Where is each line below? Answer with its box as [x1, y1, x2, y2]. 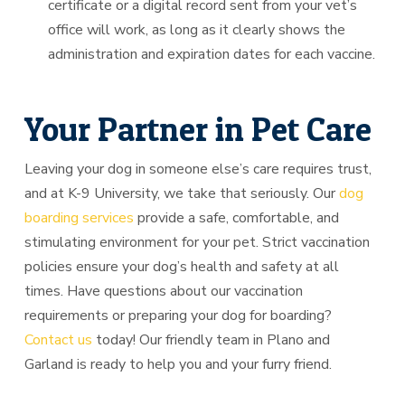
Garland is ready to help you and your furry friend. [24, 353, 332, 374]
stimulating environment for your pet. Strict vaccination [24, 231, 370, 252]
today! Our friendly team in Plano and [91, 329, 330, 350]
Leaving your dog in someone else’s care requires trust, [24, 158, 372, 179]
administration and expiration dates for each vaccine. [48, 43, 376, 64]
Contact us [24, 329, 92, 350]
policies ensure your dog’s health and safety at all [24, 256, 339, 277]
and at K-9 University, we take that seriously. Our [24, 183, 339, 203]
